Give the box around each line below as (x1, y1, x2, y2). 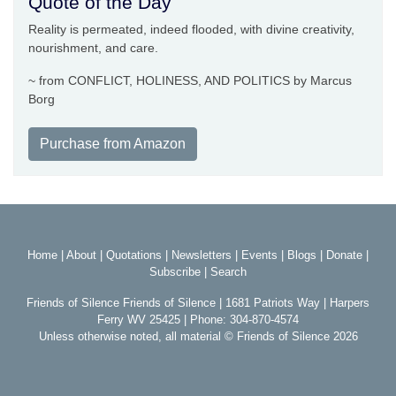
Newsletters (171, 248, 232, 263)
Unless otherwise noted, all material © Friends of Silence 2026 (38, 330, 358, 344)
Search (210, 265, 247, 279)
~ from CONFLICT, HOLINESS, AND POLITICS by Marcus (28, 73, 352, 88)
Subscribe (149, 265, 201, 279)
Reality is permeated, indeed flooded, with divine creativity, (28, 22, 354, 37)
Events (241, 248, 278, 263)
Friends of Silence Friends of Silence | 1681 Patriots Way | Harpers (27, 296, 369, 310)
